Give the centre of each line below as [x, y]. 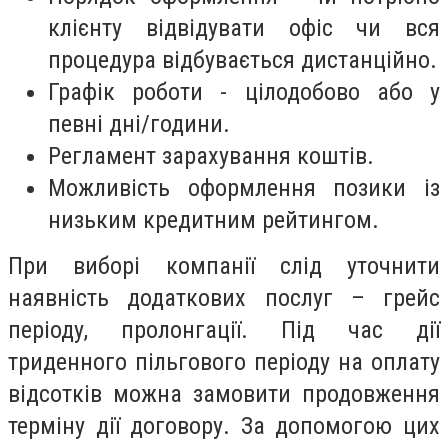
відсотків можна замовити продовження [224, 394]
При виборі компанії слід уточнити [224, 266]
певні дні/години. [139, 124]
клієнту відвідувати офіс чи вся [244, 28]
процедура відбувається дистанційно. [242, 60]
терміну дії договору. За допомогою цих [224, 426]
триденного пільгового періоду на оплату [224, 362]
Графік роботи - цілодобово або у [244, 92]
